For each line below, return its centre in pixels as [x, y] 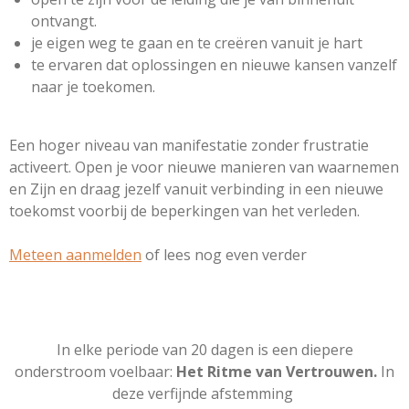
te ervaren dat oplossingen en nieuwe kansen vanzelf [214, 65]
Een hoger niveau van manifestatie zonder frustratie [189, 146]
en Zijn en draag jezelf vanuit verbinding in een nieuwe [196, 189]
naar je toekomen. [93, 87]
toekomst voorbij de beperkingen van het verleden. [186, 211]
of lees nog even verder [226, 255]
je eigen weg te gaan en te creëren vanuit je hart [197, 43]
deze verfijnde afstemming [204, 394]
